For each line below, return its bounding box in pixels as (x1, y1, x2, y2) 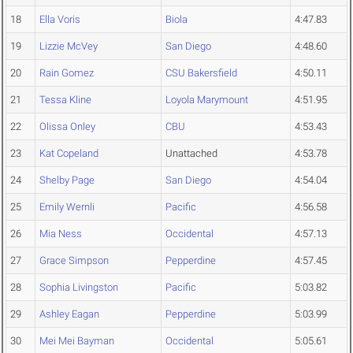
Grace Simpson (39, 255, 109, 267)
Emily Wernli (39, 201, 95, 214)
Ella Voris (39, 13, 80, 26)
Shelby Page (39, 174, 95, 187)
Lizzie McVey (39, 40, 98, 53)
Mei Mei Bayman (39, 335, 114, 347)
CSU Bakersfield (165, 67, 237, 80)
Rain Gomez (39, 67, 94, 80)
